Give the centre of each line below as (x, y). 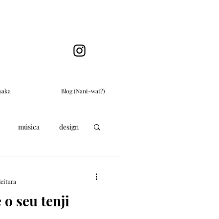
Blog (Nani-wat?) (83, 91)
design (69, 127)
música (29, 127)
